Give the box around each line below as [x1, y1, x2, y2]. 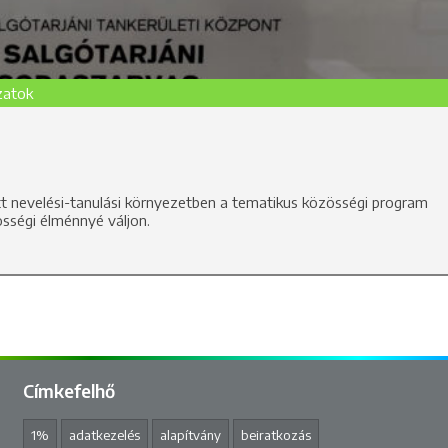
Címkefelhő [22, 379, 115, 402]
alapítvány [159, 427, 221, 444]
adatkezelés [68, 427, 140, 444]
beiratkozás [240, 427, 311, 444]
